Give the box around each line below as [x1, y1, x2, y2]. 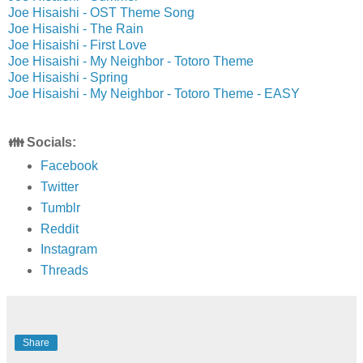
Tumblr [40, 200, 80, 215]
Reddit [40, 221, 79, 236]
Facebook [40, 158, 98, 173]
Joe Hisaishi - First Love [8, 37, 147, 52]
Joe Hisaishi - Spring [8, 70, 128, 84]
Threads [40, 263, 88, 278]
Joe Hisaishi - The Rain [8, 21, 143, 36]
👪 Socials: [8, 135, 79, 149]
